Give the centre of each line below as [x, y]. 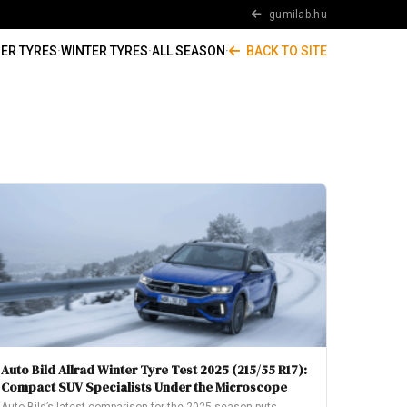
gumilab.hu [296, 15]
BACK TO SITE [285, 51]
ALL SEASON [189, 51]
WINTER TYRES [104, 51]
